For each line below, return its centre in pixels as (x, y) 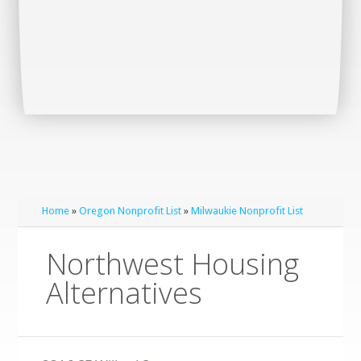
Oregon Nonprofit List (131, 211)
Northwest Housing (173, 264)
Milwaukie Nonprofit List (247, 211)
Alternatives (124, 293)
